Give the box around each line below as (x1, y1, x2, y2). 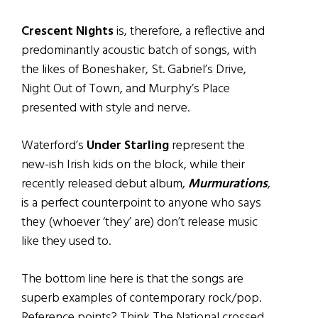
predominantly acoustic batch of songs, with (21, 40, 256, 61)
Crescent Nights (21, 21, 114, 42)
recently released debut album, (21, 173, 188, 194)
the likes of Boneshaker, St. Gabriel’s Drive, (21, 59, 246, 80)
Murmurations (188, 173, 268, 194)
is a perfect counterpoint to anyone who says (21, 192, 261, 214)
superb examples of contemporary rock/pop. (21, 287, 261, 309)
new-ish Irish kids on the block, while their (21, 154, 245, 175)
